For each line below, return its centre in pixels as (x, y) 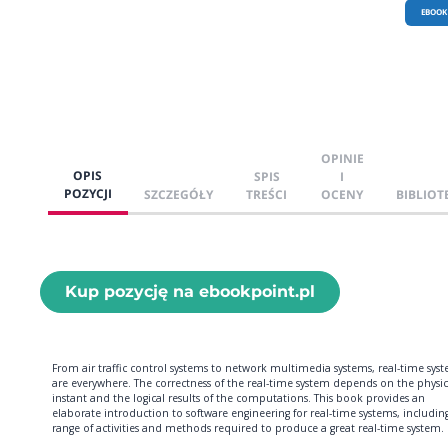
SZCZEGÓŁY (178, 194)
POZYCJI (88, 193)
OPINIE (342, 158)
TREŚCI (267, 194)
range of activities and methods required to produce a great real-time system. (248, 427)
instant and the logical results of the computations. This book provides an (238, 397)
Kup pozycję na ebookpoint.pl (190, 291)
